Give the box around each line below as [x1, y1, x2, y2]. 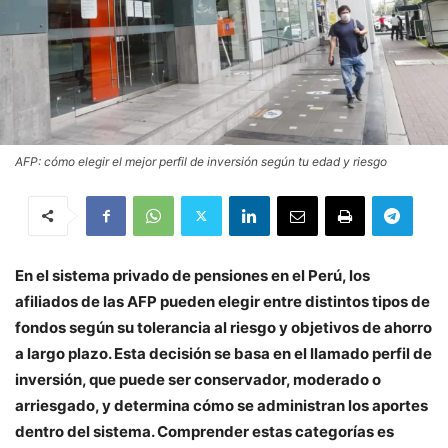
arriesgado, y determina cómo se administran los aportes [15, 395, 428, 415]
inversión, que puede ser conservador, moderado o [15, 369, 381, 389]
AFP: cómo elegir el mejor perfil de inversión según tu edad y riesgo [15, 153, 387, 169]
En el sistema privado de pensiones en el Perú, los [15, 265, 370, 285]
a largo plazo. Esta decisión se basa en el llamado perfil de [15, 343, 432, 363]
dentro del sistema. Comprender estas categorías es [15, 421, 394, 441]
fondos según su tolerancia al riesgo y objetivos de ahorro [15, 317, 432, 337]
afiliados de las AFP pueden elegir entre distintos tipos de [15, 291, 430, 311]
